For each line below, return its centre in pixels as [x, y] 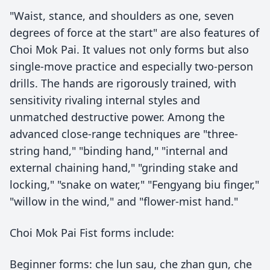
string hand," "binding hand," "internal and [119, 151]
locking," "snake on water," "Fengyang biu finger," [134, 184]
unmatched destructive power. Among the [117, 117]
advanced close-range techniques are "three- [124, 134]
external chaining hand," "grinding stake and [124, 168]
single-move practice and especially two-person [131, 66]
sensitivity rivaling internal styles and [105, 100]
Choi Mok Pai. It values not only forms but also [129, 49]
